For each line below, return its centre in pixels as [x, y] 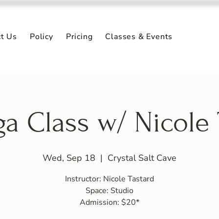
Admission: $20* [109, 202]
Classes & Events [139, 37]
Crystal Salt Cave [142, 158]
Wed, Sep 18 [69, 158]
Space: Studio [109, 191]
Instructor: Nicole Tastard [109, 179]
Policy [41, 37]
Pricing [79, 37]
